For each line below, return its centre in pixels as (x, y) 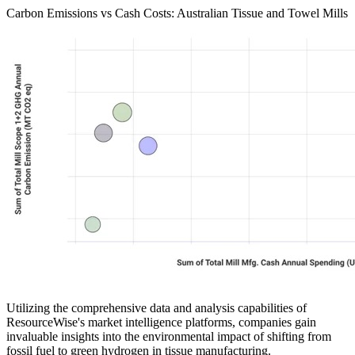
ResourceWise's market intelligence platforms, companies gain (161, 322)
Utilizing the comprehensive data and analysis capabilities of (157, 307)
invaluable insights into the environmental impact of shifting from (169, 336)
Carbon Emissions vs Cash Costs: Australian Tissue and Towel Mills (177, 13)
